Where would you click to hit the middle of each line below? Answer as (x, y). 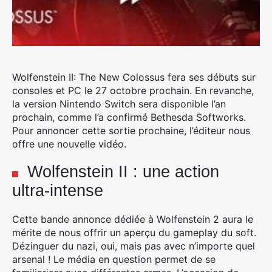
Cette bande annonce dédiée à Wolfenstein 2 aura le (133, 219)
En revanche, (223, 90)
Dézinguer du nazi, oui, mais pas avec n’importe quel (134, 246)
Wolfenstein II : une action (123, 172)
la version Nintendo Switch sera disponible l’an (119, 104)
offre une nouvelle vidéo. (69, 144)
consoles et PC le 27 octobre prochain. (102, 90)
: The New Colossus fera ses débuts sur (165, 77)
